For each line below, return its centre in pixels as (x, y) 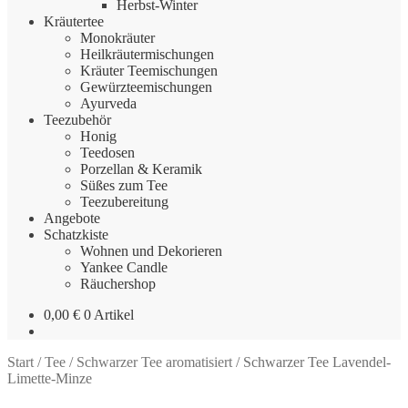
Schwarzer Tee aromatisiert (154, 362)
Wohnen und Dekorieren (151, 250)
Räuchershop (118, 283)
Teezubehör (77, 119)
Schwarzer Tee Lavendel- (317, 362)
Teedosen (107, 152)
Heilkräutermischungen (147, 54)
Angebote (72, 218)
